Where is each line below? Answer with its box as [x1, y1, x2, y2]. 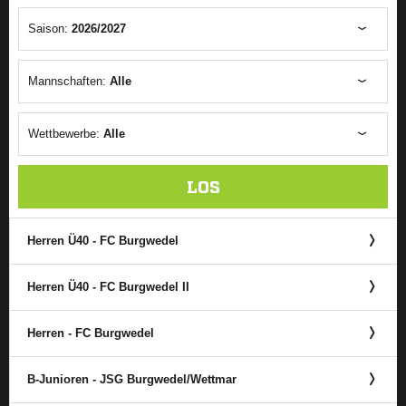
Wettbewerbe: [28, 127, 103, 140]
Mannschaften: [28, 74, 110, 88]
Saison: [28, 22, 72, 35]
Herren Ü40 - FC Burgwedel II [27, 280, 189, 294]
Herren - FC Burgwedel [27, 326, 154, 340]
